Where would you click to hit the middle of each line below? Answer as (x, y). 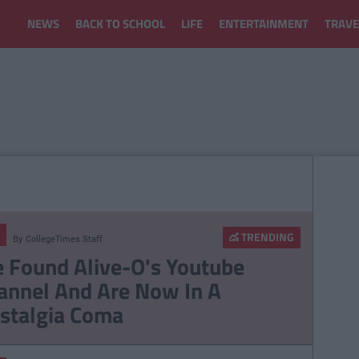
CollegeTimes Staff (64, 238)
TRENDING (266, 237)
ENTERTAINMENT (264, 24)
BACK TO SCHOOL (120, 24)
